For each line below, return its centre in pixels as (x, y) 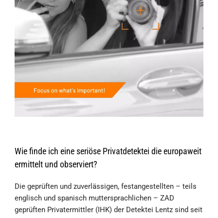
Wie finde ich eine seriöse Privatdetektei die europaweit (108, 151)
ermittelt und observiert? (56, 164)
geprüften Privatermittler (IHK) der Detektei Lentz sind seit (109, 209)
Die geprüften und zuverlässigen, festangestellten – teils (106, 186)
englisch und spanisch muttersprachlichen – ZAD (94, 198)
